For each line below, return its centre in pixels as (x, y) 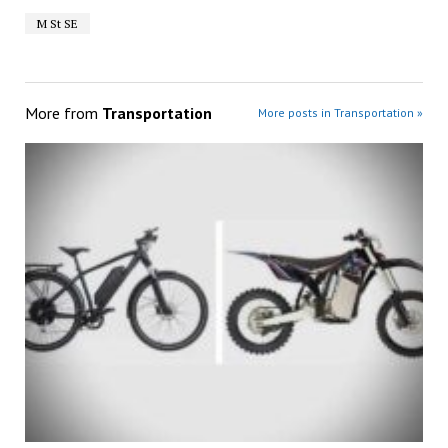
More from (63, 113)
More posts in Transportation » (341, 113)
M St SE (57, 24)
